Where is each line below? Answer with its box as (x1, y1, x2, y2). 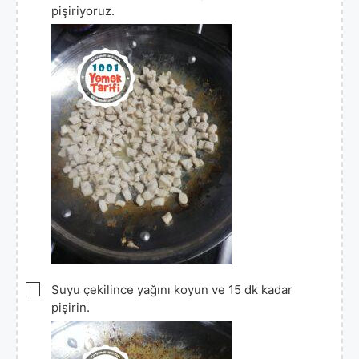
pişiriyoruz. (51, 2, 115, 18)
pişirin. (51, 299, 90, 315)
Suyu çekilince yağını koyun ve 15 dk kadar (51, 281, 292, 297)
